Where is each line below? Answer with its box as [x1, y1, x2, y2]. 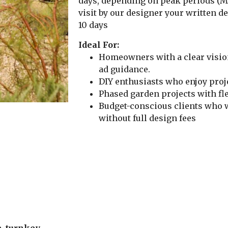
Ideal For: [78, 39, 119, 50]
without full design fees [99, 112, 196, 123]
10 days [78, 20, 108, 31]
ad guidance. [99, 64, 150, 74]
